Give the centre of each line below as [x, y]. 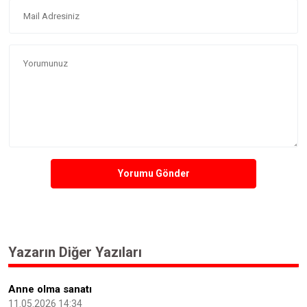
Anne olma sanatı [50, 289]
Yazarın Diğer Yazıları [75, 252]
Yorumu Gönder [153, 173]
